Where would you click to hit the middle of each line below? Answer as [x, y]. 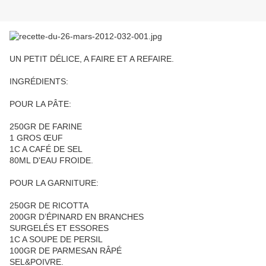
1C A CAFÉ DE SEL [46, 149]
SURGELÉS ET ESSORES [59, 228]
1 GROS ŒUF [36, 138]
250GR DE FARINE [46, 127]
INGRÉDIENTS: [39, 82]
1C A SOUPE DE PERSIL [56, 240]
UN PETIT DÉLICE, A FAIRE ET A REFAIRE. [92, 59]
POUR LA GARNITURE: [54, 183]
